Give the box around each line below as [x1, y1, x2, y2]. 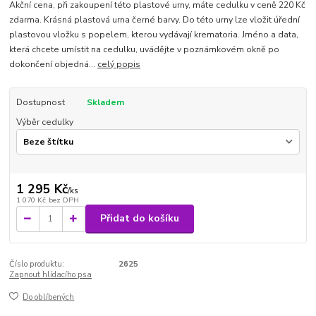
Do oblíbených [23, 292, 75, 303]
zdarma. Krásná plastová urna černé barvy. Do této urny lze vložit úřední [9, 13, 300, 25]
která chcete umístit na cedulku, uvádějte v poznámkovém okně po [9, 43, 280, 55]
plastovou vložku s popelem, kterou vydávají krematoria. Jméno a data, [9, 28, 299, 40]
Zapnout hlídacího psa [9, 269, 92, 280]
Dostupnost [16, 96, 65, 108]
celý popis [97, 58, 141, 70]
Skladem [86, 96, 124, 108]
